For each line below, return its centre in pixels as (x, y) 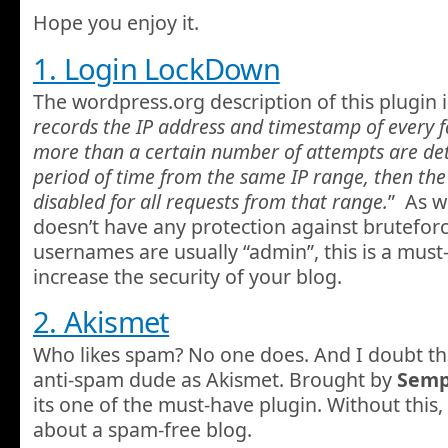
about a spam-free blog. (142, 430)
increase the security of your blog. (187, 276)
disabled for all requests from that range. (210, 201)
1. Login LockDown (156, 68)
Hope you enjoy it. (118, 23)
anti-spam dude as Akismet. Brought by (215, 380)
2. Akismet (101, 322)
